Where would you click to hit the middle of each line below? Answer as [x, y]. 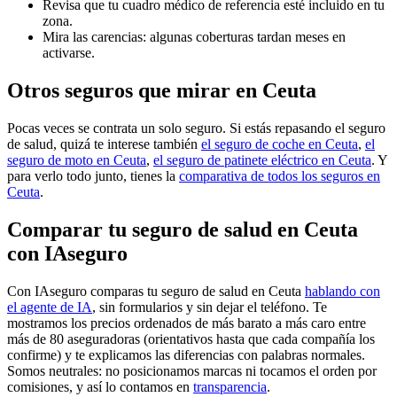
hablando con [343, 291]
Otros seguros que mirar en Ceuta [162, 91]
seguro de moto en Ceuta [77, 160]
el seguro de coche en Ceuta [280, 144]
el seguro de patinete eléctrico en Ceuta [262, 160]
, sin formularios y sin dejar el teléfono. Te [210, 307]
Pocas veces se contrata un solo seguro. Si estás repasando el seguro [196, 128]
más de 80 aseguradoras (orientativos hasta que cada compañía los [191, 339]
